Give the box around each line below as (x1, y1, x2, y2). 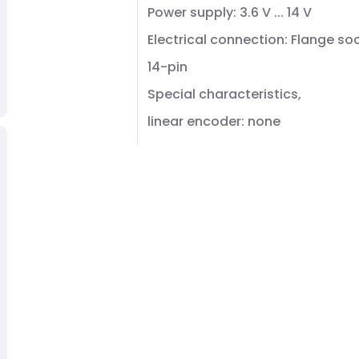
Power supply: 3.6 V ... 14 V (147, 3, 312, 22)
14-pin (147, 58, 188, 76)
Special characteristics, (147, 85, 301, 103)
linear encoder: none (147, 112, 280, 131)
